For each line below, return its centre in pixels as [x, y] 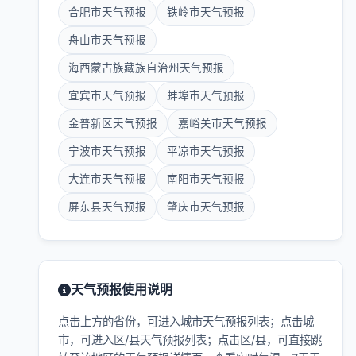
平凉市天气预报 [206, 151]
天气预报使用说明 [122, 289]
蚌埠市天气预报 [206, 95]
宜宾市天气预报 [107, 95]
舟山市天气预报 [107, 40]
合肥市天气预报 [107, 12]
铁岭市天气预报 [206, 12]
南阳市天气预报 [206, 179]
